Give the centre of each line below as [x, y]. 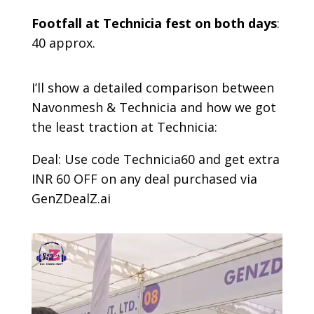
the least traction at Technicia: [124, 127]
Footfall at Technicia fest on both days [154, 23]
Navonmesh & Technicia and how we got [153, 107]
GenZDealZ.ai [71, 198]
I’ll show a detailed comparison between [152, 87]
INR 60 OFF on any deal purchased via [144, 178]
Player [49, 262]
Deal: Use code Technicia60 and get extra [155, 159]
